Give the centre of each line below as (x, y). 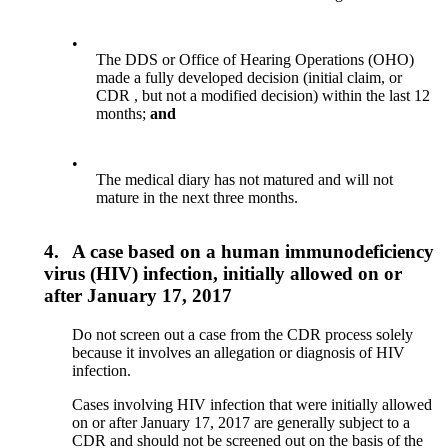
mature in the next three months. (197, 197)
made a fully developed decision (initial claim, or (249, 77)
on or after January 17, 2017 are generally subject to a (241, 423)
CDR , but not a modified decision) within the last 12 (263, 95)
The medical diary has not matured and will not (245, 179)
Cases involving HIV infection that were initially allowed (252, 405)
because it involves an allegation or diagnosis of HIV (239, 353)
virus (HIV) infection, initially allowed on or (223, 274)
